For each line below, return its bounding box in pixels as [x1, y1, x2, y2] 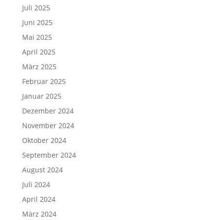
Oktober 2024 [22, 135, 66, 145]
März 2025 [22, 61, 56, 71]
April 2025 [22, 47, 55, 56]
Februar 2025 [22, 76, 66, 86]
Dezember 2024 [22, 106, 74, 115]
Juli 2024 [22, 179, 50, 189]
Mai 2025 [22, 32, 52, 42]
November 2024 [22, 120, 74, 130]
